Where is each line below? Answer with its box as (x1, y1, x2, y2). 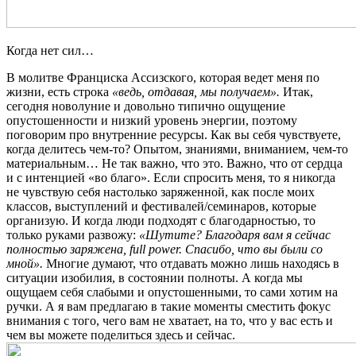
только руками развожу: (6, 227, 136, 242)
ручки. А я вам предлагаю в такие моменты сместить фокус (6, 299, 331, 313)
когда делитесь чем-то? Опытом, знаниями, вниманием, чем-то (6, 141, 348, 156)
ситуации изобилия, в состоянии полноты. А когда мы (6, 270, 303, 284)
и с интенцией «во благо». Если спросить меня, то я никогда (6, 170, 335, 184)
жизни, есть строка (6, 84, 112, 99)
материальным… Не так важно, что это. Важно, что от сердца (6, 156, 342, 170)
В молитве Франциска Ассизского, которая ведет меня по (6, 70, 319, 84)
